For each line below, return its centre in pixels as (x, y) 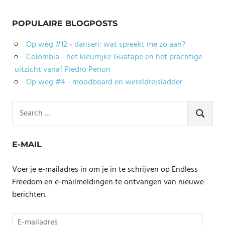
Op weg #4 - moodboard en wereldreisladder (104, 82)
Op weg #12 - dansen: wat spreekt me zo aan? (105, 45)
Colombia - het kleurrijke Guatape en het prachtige (114, 57)
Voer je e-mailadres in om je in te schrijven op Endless (105, 170)
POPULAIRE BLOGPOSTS (65, 23)
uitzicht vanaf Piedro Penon (62, 70)
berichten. (29, 195)
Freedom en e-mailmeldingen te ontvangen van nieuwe (108, 183)
